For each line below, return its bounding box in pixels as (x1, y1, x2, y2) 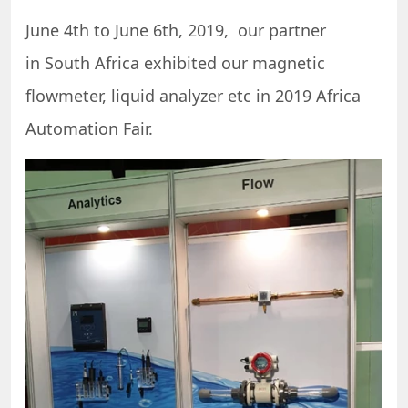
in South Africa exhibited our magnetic (25, 51, 325, 74)
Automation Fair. (25, 117, 153, 139)
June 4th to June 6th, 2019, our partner (25, 18, 326, 41)
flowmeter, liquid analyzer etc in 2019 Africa (25, 84, 361, 107)
